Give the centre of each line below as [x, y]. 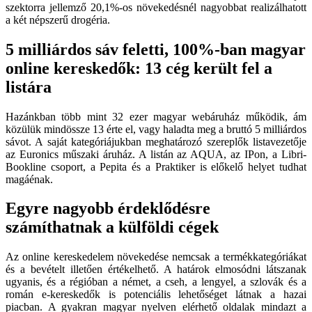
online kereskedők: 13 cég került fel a [139, 68]
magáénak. [29, 179]
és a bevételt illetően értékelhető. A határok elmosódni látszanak [156, 270]
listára [29, 87]
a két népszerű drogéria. [58, 19]
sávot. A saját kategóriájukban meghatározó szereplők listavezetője [156, 141]
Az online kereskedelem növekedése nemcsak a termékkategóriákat [156, 257]
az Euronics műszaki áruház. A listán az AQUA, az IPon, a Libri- [156, 154]
